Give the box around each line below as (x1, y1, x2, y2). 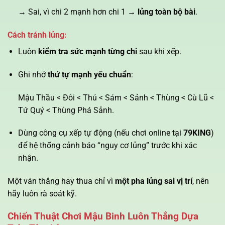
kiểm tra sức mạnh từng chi (38, 47, 137, 57)
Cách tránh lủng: (8, 30, 67, 40)
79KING (183, 128, 211, 138)
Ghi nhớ (18, 69, 48, 79)
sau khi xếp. (137, 47, 181, 57)
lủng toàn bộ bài (137, 7, 195, 17)
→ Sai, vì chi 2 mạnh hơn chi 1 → (18, 7, 138, 17)
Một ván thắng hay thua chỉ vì (8, 176, 115, 186)
